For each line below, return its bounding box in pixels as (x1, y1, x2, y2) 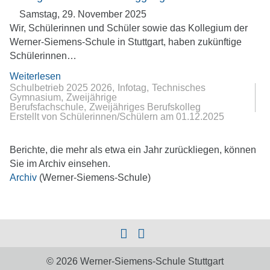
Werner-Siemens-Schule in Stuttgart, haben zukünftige (10, 36, 242, 47)
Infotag (117, 83, 146, 93)
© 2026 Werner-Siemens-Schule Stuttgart (46, 256, 224, 266)
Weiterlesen (10, 71, 61, 82)
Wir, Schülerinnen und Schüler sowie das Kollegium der (10, 22, 248, 33)
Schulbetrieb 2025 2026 (10, 83, 112, 93)
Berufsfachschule (10, 102, 84, 113)
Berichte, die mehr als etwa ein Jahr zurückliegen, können (10, 144, 256, 155)
